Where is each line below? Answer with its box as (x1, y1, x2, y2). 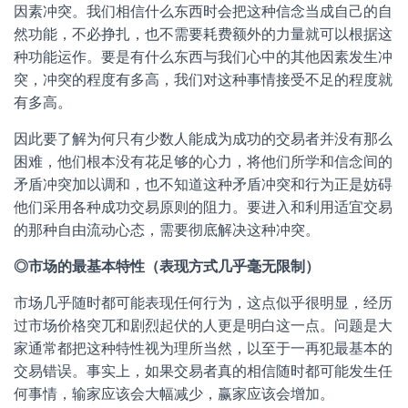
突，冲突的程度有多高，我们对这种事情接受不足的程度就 (14, 72, 393, 87)
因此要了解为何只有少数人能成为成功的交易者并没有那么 (14, 131, 393, 147)
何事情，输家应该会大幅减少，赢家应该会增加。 (14, 386, 334, 402)
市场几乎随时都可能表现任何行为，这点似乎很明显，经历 (14, 295, 393, 311)
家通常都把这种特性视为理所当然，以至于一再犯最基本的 (14, 341, 393, 356)
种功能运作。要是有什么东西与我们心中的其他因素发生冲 (14, 49, 393, 65)
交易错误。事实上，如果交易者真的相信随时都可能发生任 (14, 363, 393, 379)
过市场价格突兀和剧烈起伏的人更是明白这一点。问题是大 (14, 318, 393, 333)
